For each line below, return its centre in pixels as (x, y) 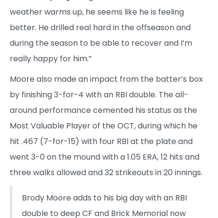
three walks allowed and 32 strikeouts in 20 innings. (106, 172)
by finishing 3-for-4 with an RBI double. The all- (99, 94)
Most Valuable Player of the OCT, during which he (104, 126)
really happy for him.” (51, 58)
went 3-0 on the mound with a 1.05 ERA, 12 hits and (105, 157)
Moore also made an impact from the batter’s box (106, 79)
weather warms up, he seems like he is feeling (97, 12)
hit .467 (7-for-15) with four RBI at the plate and (101, 141)
